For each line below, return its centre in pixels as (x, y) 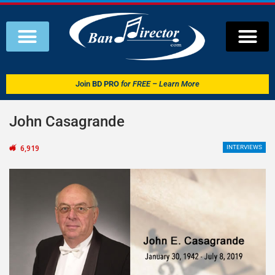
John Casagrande (67, 122)
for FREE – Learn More (160, 84)
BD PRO (106, 84)
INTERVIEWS (244, 147)
